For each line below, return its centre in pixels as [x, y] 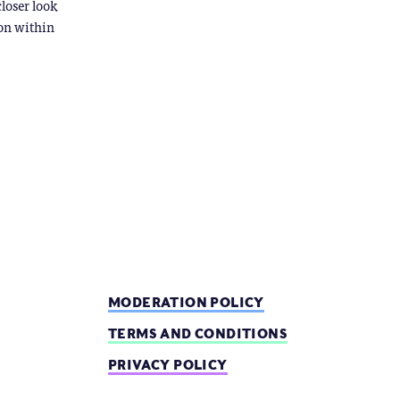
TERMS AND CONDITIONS [198, 333]
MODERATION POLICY [186, 302]
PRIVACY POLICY [168, 364]
